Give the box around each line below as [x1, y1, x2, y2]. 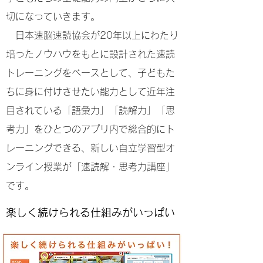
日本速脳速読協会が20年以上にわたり [6, 31, 178, 40]
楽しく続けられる [6, 207, 90, 218]
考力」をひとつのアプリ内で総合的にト [6, 124, 175, 134]
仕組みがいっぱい [90, 207, 175, 218]
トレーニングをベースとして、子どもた [6, 68, 175, 77]
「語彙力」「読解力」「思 [62, 106, 175, 115]
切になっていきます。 [6, 12, 100, 21]
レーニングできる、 [6, 143, 90, 153]
